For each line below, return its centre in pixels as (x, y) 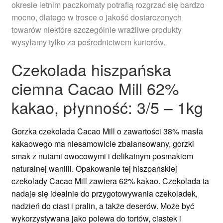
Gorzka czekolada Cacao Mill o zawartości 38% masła (107, 131)
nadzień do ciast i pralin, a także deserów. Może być (103, 206)
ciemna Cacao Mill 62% (95, 88)
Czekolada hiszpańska (91, 69)
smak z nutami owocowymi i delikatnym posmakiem (102, 156)
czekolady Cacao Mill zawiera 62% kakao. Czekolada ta (110, 181)
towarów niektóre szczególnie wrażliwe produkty (96, 30)
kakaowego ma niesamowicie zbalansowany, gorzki (103, 144)
